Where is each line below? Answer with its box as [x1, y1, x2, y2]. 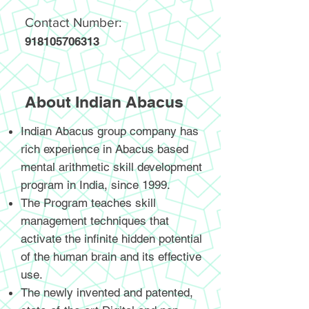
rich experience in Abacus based [21, 142, 188, 156]
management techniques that [21, 214, 169, 228]
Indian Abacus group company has [21, 124, 199, 138]
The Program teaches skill [21, 196, 156, 210]
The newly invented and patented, [21, 286, 193, 299]
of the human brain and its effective [21, 250, 201, 263]
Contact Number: [25, 15, 121, 30]
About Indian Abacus [25, 92, 183, 111]
